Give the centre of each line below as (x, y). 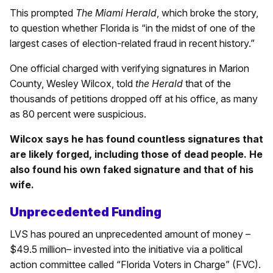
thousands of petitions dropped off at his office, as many (134, 98)
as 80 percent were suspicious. (78, 114)
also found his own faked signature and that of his (132, 169)
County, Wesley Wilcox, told (71, 83)
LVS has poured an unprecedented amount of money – (130, 234)
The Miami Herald (116, 12)
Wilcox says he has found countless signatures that (136, 139)
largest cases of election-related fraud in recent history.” (132, 43)
